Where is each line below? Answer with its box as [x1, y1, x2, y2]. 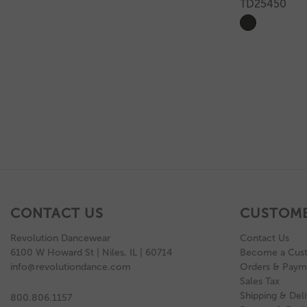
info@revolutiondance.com [10, 260, 131, 273]
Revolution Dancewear [10, 232, 110, 244]
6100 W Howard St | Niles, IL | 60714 [10, 246, 172, 258]
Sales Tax [239, 275, 280, 287]
